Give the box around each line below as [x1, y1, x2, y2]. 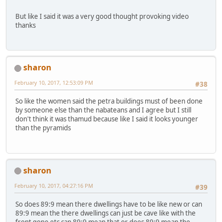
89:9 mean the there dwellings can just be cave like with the [15, 209, 196, 218]
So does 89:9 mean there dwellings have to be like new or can [15, 200, 202, 209]
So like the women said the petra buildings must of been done [15, 97, 203, 106]
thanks [15, 20, 36, 30]
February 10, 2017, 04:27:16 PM [14, 181, 93, 189]
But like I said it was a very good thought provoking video [15, 11, 189, 21]
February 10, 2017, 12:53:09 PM [14, 79, 93, 87]
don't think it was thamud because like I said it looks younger [15, 114, 198, 124]
